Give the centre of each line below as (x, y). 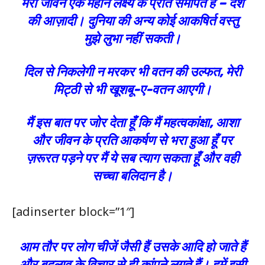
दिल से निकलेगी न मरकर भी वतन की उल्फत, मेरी (132, 72)
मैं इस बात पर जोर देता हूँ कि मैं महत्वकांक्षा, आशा (132, 123)
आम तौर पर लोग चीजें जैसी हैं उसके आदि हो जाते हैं (132, 247)
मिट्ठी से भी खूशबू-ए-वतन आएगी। (132, 90)
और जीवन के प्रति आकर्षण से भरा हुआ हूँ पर (132, 141)
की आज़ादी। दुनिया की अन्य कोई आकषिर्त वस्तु (132, 21)
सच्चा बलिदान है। (132, 176)
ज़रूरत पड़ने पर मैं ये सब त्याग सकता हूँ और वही (132, 159)
